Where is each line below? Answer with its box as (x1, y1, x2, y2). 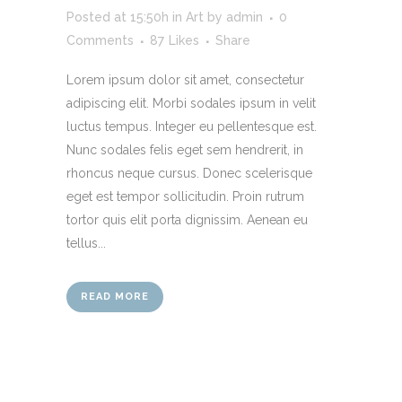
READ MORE (81, 290, 149, 302)
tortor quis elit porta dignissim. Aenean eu (66, 212, 308, 227)
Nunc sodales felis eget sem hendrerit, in (66, 142, 303, 157)
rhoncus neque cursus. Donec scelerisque (66, 165, 312, 180)
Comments (66, 32, 134, 48)
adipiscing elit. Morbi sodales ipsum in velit (66, 95, 316, 110)
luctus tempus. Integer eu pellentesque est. (66, 118, 317, 134)
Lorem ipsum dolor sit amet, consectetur (66, 72, 304, 87)
